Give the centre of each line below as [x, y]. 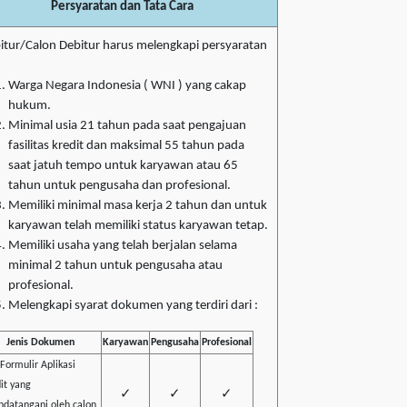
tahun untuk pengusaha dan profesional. [119, 186]
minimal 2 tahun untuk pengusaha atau [115, 266]
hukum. [30, 106]
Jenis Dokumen [40, 343]
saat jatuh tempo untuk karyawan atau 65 [123, 166]
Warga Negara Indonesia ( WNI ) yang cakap [127, 86]
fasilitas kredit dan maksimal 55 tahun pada [126, 146]
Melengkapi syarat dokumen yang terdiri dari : [133, 306]
